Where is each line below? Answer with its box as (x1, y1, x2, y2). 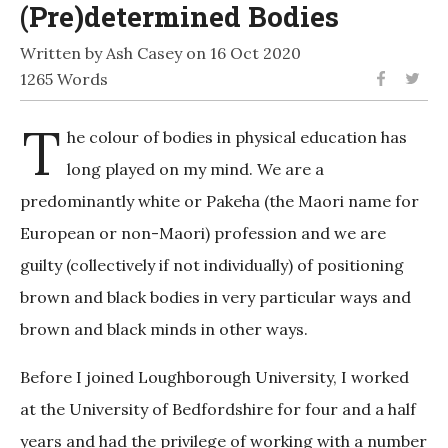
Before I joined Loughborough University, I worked (20, 367, 409, 388)
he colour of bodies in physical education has (67, 127, 407, 148)
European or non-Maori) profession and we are (20, 223, 386, 244)
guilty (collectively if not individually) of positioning (20, 255, 404, 276)
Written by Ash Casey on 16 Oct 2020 (20, 43, 301, 64)
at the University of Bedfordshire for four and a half (20, 399, 416, 420)
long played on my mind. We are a (67, 159, 324, 180)
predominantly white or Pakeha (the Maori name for (20, 191, 419, 212)
